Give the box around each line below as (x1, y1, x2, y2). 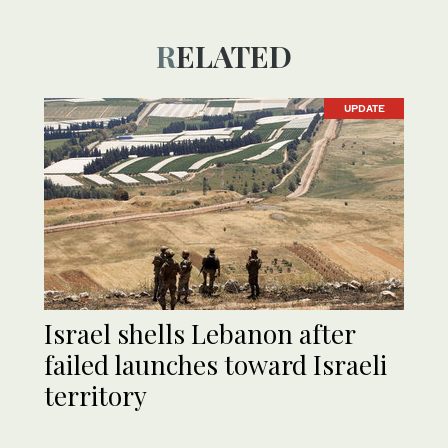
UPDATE (343, 102, 385, 115)
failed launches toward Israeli (44, 346, 387, 382)
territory (44, 377, 147, 413)
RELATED (176, 35, 292, 76)
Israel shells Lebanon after (44, 315, 355, 351)
